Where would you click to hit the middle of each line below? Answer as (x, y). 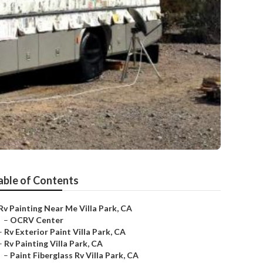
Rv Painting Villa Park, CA (53, 243)
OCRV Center (37, 220)
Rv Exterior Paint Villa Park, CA (65, 232)
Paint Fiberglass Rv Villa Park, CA (74, 255)
